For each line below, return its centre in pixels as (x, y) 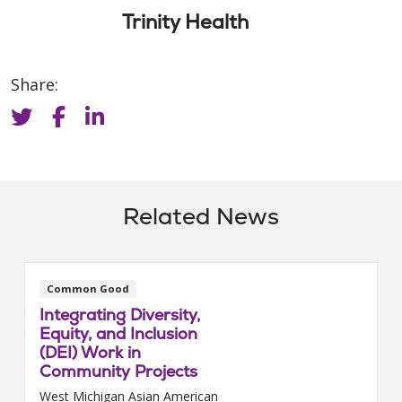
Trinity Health (185, 22)
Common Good (87, 289)
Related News (201, 217)
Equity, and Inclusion (118, 333)
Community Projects (118, 371)
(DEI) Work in (90, 352)
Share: (35, 84)
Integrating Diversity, (120, 314)
